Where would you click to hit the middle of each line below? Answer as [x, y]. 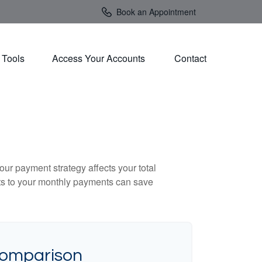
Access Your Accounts [100, 58]
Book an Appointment [156, 12]
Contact [190, 58]
